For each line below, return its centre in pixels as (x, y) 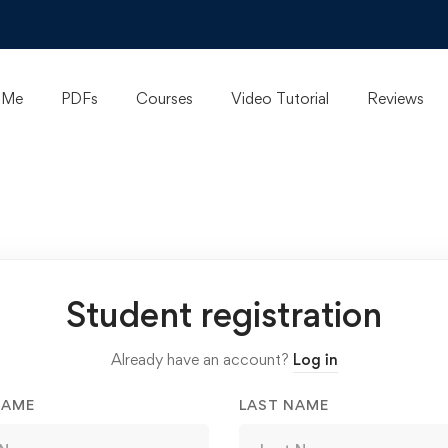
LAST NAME (284, 404)
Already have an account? (201, 359)
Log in (315, 359)
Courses (164, 98)
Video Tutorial (280, 98)
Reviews (395, 98)
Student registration (224, 314)
